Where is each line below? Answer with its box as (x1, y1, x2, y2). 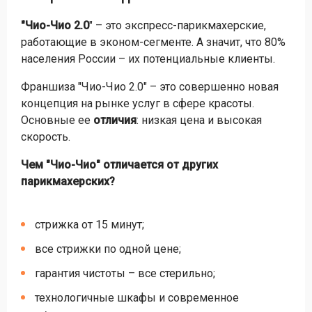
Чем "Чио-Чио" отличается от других (21, 158, 218, 171)
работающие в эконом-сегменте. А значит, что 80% (21, 36, 286, 49)
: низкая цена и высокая (136, 114, 262, 127)
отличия (93, 114, 136, 127)
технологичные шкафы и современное (35, 291, 239, 304)
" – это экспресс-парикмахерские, (89, 19, 266, 32)
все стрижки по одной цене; (35, 242, 181, 256)
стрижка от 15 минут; (35, 218, 144, 231)
